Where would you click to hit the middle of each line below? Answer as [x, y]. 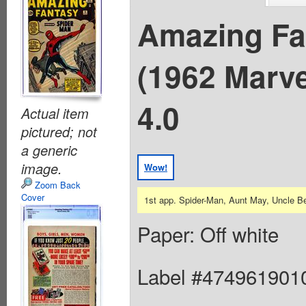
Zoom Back [56, 185]
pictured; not [59, 131]
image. [42, 168]
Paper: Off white [208, 233]
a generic [49, 150]
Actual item [55, 113]
